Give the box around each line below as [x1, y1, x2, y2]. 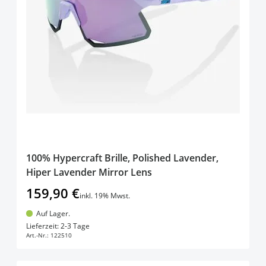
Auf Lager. [36, 208, 70, 218]
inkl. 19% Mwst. [80, 190, 130, 201]
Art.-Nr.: [26, 231, 49, 240]
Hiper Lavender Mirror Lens [26, 165, 152, 179]
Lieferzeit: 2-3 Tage [26, 221, 90, 232]
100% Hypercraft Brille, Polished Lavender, [26, 151, 218, 164]
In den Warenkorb [97, 216, 188, 230]
